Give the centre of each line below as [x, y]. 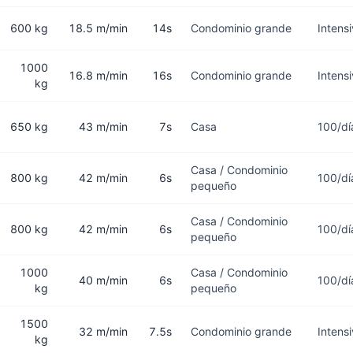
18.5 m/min [98, 28]
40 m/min [103, 280]
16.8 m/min [98, 75]
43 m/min [103, 126]
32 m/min [103, 331]
